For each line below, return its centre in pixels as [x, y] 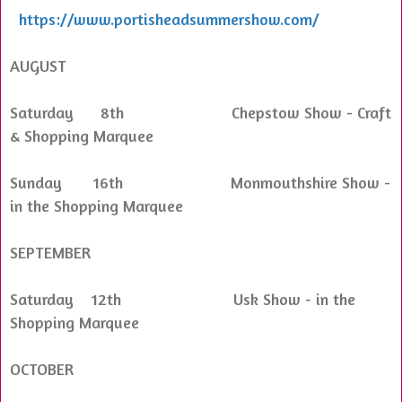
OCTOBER [42, 368]
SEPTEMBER [50, 252]
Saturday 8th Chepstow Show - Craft [201, 112]
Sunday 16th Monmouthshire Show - [200, 182]
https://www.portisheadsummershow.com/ [169, 18]
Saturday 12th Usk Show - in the [183, 298]
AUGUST [38, 65]
